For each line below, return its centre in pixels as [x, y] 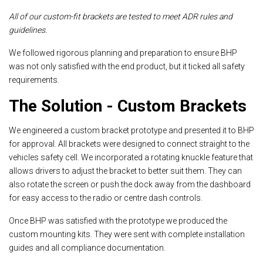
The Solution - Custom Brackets [128, 106]
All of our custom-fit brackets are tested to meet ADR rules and [121, 16]
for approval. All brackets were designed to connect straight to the [129, 144]
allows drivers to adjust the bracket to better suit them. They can [125, 171]
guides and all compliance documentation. [88, 247]
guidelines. [29, 30]
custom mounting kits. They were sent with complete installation [127, 234]
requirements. [35, 80]
